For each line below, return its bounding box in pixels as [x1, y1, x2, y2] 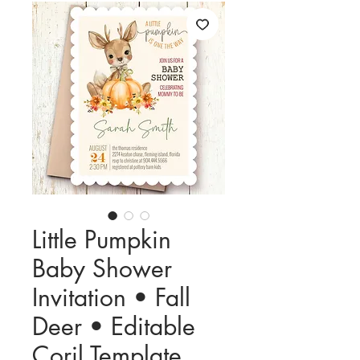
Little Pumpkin [32, 223, 171, 256]
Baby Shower [32, 252, 172, 285]
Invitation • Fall [32, 281, 190, 314]
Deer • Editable [32, 310, 195, 343]
